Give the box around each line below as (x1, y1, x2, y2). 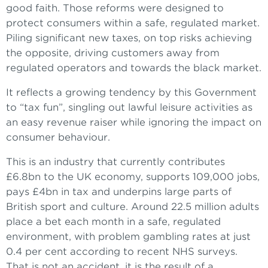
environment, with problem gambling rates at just (6, 231, 251, 243)
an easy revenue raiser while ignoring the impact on (6, 117, 261, 129)
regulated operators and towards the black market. (6, 62, 261, 74)
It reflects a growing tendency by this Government (6, 87, 257, 99)
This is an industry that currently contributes (6, 156, 225, 168)
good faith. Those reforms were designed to (6, 2, 224, 14)
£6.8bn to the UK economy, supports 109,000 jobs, (6, 171, 260, 183)
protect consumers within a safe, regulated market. (6, 17, 260, 29)
